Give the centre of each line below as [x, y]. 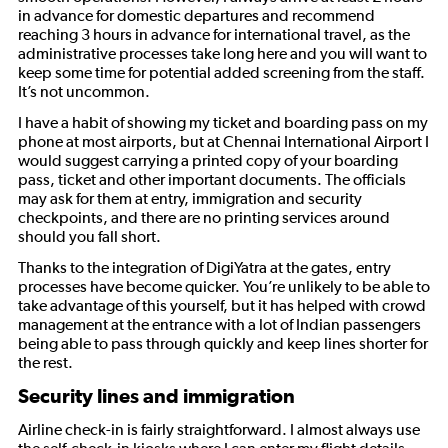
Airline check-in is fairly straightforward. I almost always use [219, 429]
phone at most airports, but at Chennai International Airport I [223, 141]
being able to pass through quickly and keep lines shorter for [223, 343]
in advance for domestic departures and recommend [196, 15]
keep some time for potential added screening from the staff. [221, 72]
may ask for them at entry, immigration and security [190, 198]
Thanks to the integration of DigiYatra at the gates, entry [204, 267]
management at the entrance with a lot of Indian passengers [219, 324]
